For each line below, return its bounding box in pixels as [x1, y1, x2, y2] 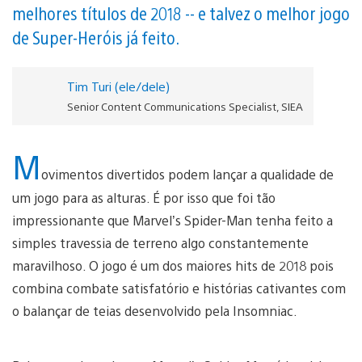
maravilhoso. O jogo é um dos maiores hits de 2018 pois [12, 256, 334, 274]
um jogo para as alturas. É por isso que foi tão [12, 188, 276, 206]
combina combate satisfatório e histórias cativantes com [12, 279, 346, 297]
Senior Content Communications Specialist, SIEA [66, 99, 303, 113]
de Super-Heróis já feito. [12, 25, 179, 48]
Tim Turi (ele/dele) [66, 78, 170, 94]
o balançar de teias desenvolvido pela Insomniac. [12, 301, 297, 319]
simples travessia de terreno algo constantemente [12, 234, 309, 251]
